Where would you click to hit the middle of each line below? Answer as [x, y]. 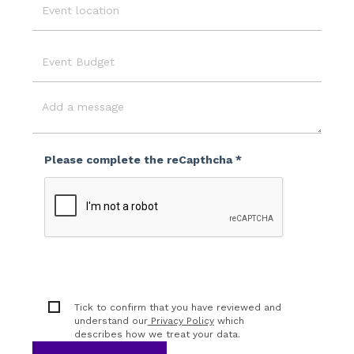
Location [56, 30]
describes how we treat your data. [157, 334]
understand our [111, 320]
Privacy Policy [181, 320]
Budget [53, 121]
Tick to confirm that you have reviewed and [177, 307]
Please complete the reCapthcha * [143, 159]
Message [57, 146]
